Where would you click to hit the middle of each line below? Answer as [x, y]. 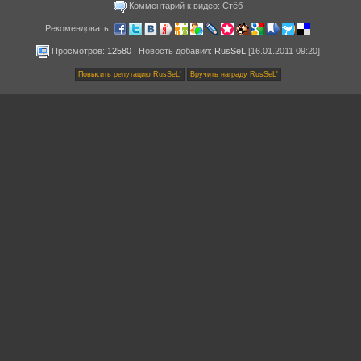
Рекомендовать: [79, 28]
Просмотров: [78, 50]
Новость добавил [174, 50]
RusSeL [230, 50]
